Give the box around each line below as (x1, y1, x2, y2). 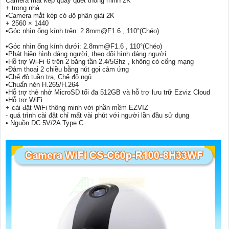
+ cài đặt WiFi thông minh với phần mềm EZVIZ (6, 104, 148, 112)
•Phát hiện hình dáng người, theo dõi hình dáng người (6, 50, 166, 58)
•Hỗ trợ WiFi (6, 96, 42, 104)
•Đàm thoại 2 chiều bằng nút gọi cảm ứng (6, 65, 129, 74)
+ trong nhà (6, 4, 39, 12)
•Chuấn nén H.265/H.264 (6, 81, 79, 89)
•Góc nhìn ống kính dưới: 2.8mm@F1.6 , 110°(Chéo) (6, 42, 162, 51)
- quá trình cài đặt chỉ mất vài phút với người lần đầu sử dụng (6, 111, 189, 120)
